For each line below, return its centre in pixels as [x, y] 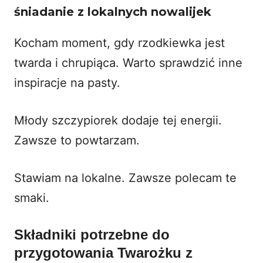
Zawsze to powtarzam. [77, 140]
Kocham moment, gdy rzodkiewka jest [119, 43]
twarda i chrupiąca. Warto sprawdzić [116, 63]
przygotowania [66, 252]
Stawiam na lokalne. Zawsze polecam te [125, 178]
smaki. [32, 198]
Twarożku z [155, 252]
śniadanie [44, 11]
